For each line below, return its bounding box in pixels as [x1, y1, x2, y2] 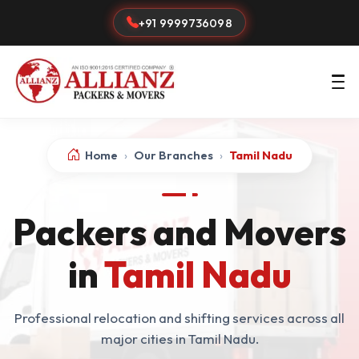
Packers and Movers [13, 209, 346, 255]
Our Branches [134, 147, 213, 163]
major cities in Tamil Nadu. [100, 330, 259, 347]
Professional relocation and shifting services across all [14, 309, 345, 326]
